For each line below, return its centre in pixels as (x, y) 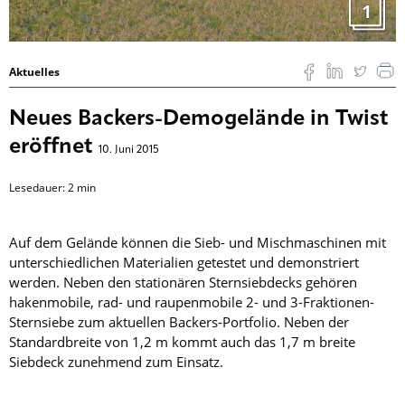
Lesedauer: (38, 188)
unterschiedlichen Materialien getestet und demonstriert (184, 262)
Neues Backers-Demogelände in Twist (199, 119)
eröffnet (54, 147)
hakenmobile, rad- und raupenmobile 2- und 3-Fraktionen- (192, 302)
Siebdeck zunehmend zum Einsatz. (116, 362)
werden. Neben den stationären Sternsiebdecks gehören (183, 282)
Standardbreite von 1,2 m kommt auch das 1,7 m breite (182, 342)
